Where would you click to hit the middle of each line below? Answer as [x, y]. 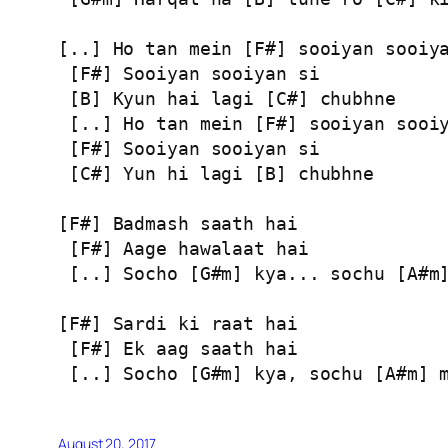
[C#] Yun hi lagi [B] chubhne [216, 173]
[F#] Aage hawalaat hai [183, 248]
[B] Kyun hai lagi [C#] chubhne [227, 98]
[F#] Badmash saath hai [178, 223]
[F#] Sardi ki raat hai [178, 323]
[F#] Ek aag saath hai [178, 348]
